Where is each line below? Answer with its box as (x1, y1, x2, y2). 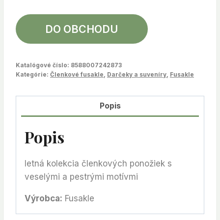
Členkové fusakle (50, 70, 104, 78)
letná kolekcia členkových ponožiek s (25, 159, 172, 169)
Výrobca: (25, 193, 62, 204)
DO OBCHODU (45, 22, 118, 35)
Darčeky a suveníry (107, 70, 166, 78)
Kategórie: (16, 70, 50, 78)
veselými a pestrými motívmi (25, 172, 138, 182)
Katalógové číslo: (16, 61, 71, 69)
